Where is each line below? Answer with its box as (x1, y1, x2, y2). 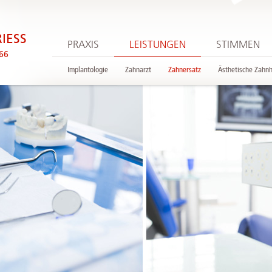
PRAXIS (67, 39, 99, 51)
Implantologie (67, 65, 108, 75)
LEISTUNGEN (129, 39, 186, 51)
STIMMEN (216, 39, 260, 51)
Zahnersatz (168, 65, 201, 75)
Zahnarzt (125, 65, 151, 75)
